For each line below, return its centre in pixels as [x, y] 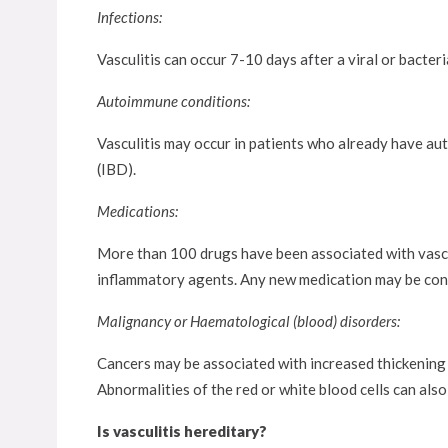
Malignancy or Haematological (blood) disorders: [248, 321]
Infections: [129, 17]
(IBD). [116, 169]
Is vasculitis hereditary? [182, 431]
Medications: [137, 211]
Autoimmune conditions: [173, 101]
